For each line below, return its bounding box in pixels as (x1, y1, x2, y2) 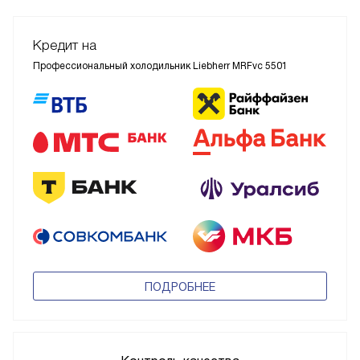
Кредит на (33, 38, 96, 53)
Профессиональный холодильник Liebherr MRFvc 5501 (33, 60, 288, 72)
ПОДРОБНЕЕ (145, 280, 215, 294)
